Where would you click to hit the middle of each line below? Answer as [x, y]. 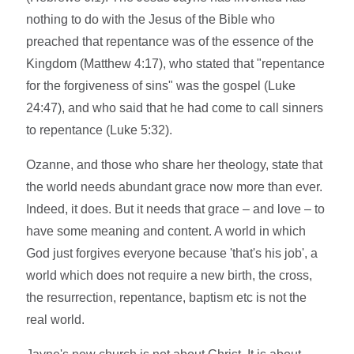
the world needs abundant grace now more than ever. [175, 187]
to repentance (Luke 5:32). [100, 130]
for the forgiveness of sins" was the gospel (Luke [161, 86]
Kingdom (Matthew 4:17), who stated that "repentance [176, 64]
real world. [56, 320]
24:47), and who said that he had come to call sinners [175, 108]
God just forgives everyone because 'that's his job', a [172, 254]
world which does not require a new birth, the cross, [169, 276]
